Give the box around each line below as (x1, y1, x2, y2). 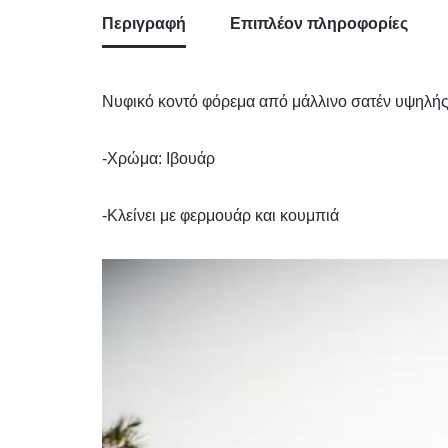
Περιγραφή (102, 15, 186, 33)
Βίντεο (101, 317, 146, 335)
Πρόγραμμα (101, 263, 184, 281)
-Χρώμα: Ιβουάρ (102, 150, 215, 168)
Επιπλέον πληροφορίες (230, 15, 408, 33)
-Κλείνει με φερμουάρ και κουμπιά (102, 207, 339, 225)
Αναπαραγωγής (101, 290, 213, 308)
